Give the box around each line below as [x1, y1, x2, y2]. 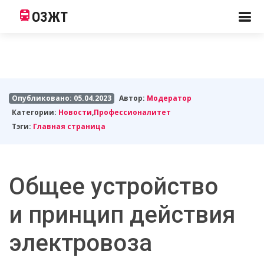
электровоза [9, 229, 152, 257]
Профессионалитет [93, 107, 171, 117]
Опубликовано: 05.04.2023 [11, 93, 111, 103]
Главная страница [32, 121, 105, 131]
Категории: [11, 107, 58, 117]
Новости [58, 107, 92, 117]
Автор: [119, 93, 147, 103]
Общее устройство [9, 173, 218, 200]
